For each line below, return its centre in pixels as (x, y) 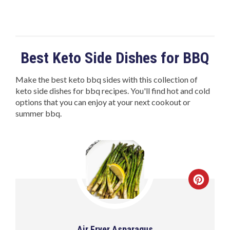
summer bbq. (39, 113)
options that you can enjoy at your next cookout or (103, 102)
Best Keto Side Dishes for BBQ (115, 58)
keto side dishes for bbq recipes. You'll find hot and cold (113, 91)
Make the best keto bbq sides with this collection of (107, 80)
